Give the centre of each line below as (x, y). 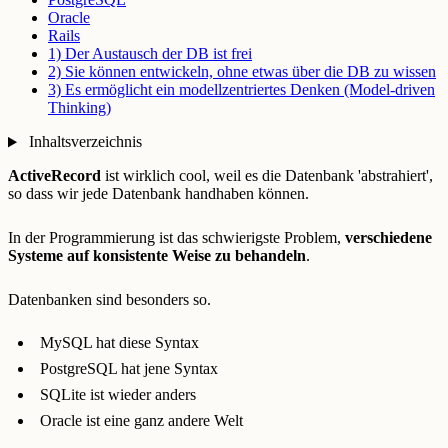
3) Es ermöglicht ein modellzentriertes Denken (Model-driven (241, 90)
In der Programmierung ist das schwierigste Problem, (176, 238)
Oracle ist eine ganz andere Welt (141, 421)
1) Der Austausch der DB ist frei (150, 54)
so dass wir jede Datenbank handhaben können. (158, 194)
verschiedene (388, 238)
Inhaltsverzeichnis (83, 142)
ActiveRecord (54, 176)
